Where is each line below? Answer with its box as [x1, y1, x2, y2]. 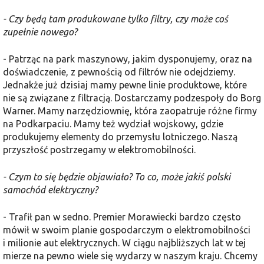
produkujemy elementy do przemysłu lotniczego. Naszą [3, 131, 237, 142]
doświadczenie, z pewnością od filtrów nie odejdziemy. [3, 66, 235, 77]
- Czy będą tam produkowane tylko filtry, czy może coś [3, 13, 228, 24]
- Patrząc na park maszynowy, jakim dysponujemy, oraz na [3, 53, 252, 64]
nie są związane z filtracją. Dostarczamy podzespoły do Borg [3, 92, 261, 103]
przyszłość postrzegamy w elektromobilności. [3, 144, 196, 155]
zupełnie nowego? [3, 26, 77, 37]
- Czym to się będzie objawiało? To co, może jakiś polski [3, 171, 230, 182]
